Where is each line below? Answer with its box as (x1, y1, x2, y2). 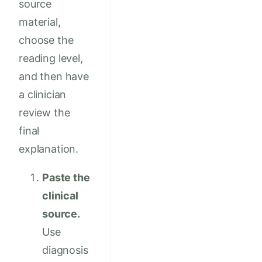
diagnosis (42, 243, 88, 256)
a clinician (19, 88, 67, 101)
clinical (42, 189, 78, 202)
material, (19, 15, 61, 28)
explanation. (19, 142, 79, 155)
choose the (19, 33, 74, 46)
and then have (19, 70, 89, 82)
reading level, (19, 51, 83, 64)
